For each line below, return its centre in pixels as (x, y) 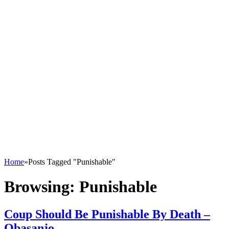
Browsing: (42, 187)
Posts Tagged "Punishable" (72, 162)
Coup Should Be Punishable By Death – (107, 214)
